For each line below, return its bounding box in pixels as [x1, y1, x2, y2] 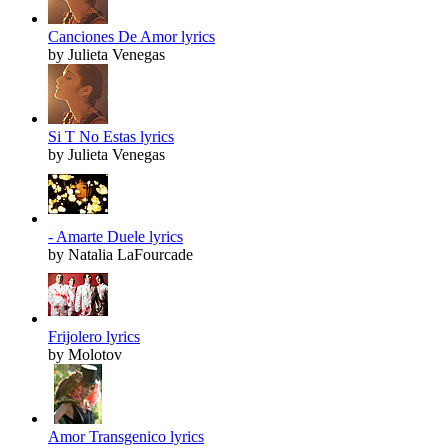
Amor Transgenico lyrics [48, 428, 204, 446]
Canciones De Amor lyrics [48, 28, 215, 46]
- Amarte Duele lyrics [48, 228, 183, 246]
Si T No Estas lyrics [48, 128, 174, 146]
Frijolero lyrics [48, 328, 140, 346]
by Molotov [48, 346, 122, 364]
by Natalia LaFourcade [48, 246, 193, 264]
